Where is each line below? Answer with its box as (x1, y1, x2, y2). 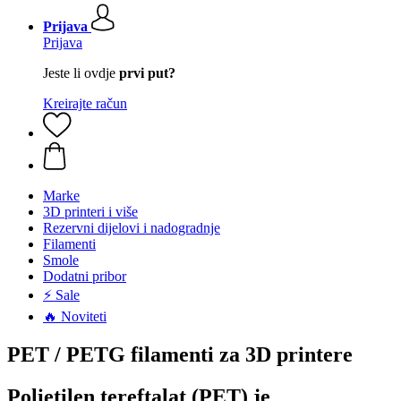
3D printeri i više (43, 204, 138, 219)
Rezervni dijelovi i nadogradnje (43, 220, 220, 235)
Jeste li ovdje (43, 65, 119, 81)
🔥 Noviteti (43, 309, 107, 324)
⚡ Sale (43, 287, 80, 303)
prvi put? (119, 65, 175, 81)
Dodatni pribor (43, 269, 126, 284)
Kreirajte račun (43, 96, 127, 111)
